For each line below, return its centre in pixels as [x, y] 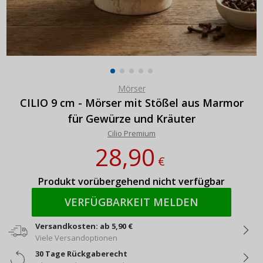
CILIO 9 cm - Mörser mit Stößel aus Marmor [131, 102]
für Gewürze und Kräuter [131, 118]
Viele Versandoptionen [76, 237]
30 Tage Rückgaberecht [81, 253]
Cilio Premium [131, 133]
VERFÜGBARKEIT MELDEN [131, 202]
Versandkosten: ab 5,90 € [84, 226]
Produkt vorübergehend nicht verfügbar [131, 181]
